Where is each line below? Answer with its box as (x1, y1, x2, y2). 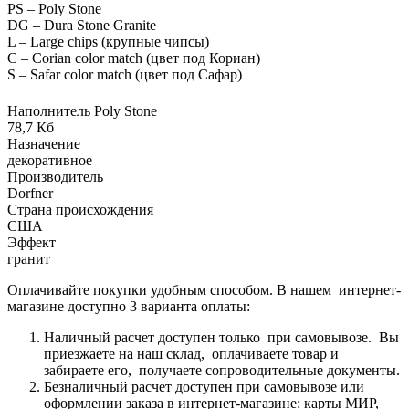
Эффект (7, 234, 56, 250)
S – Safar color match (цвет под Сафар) (7, 66, 242, 82)
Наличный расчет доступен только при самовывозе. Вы (44, 329, 399, 345)
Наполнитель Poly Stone (7, 102, 157, 119)
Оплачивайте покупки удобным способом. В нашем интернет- (7, 281, 401, 298)
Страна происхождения (7, 201, 153, 217)
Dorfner (7, 184, 53, 201)
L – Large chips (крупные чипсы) (7, 33, 209, 49)
